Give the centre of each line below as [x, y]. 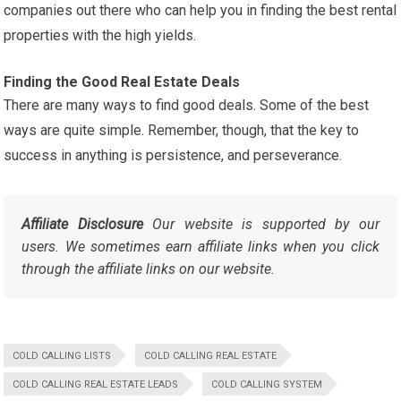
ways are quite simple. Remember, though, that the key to [182, 131]
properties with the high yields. [100, 36]
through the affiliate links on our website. [149, 269]
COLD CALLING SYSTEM [267, 385]
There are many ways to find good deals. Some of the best [187, 106]
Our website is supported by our [261, 225]
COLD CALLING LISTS [62, 356]
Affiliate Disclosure [82, 225]
